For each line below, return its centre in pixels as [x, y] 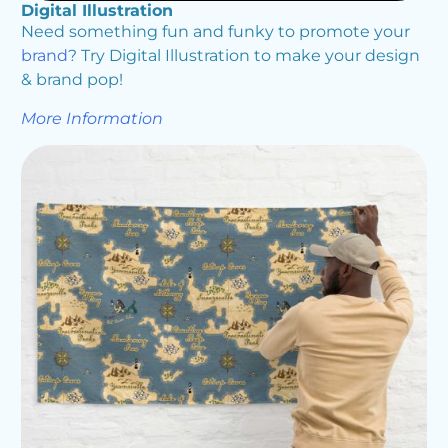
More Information [91, 118]
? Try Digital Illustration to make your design [243, 56]
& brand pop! [71, 80]
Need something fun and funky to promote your [215, 32]
